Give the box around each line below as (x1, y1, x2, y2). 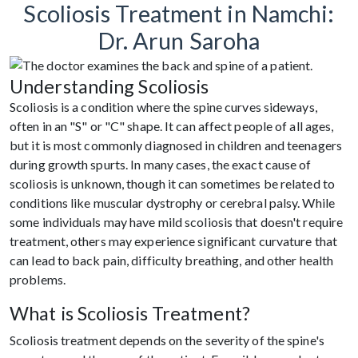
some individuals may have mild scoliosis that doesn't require (10, 213, 344, 229)
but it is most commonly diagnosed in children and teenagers (10, 137, 342, 153)
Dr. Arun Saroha (97, 26, 261, 54)
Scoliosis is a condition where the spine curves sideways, (10, 98, 317, 114)
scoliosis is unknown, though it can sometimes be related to (10, 175, 335, 191)
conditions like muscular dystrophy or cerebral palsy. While (10, 194, 335, 210)
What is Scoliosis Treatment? (10, 301, 250, 324)
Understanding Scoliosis (10, 74, 209, 97)
